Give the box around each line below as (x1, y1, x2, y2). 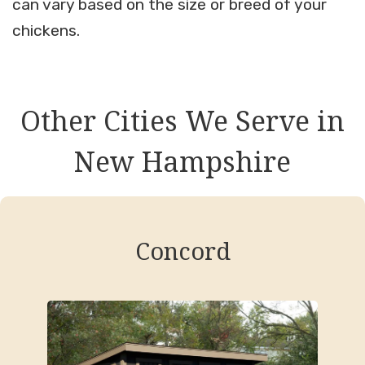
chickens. (12, 21, 80, 41)
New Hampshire (74, 143, 291, 181)
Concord (134, 235, 231, 268)
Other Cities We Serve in (20, 102, 345, 140)
